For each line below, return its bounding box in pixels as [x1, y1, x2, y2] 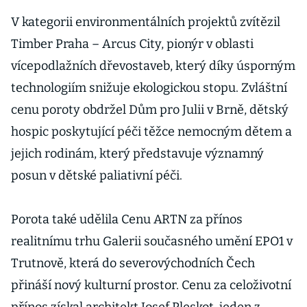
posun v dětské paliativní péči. [11, 168, 182, 183]
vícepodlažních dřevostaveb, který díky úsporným [11, 58, 295, 73]
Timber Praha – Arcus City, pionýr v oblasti [11, 36, 254, 51]
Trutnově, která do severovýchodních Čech [11, 256, 255, 271]
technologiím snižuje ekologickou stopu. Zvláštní [11, 80, 287, 95]
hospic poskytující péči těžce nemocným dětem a [11, 124, 292, 139]
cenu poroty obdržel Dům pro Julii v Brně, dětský [11, 102, 288, 117]
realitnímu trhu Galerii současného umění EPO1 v [11, 234, 293, 249]
